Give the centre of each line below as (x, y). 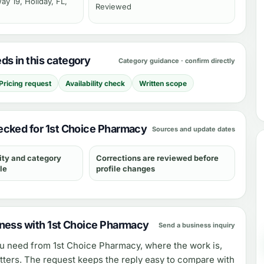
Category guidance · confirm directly (177, 60)
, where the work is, (181, 245)
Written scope (163, 83)
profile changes (126, 169)
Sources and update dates (194, 129)
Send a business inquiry (197, 225)
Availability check (95, 83)
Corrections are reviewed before (157, 158)
